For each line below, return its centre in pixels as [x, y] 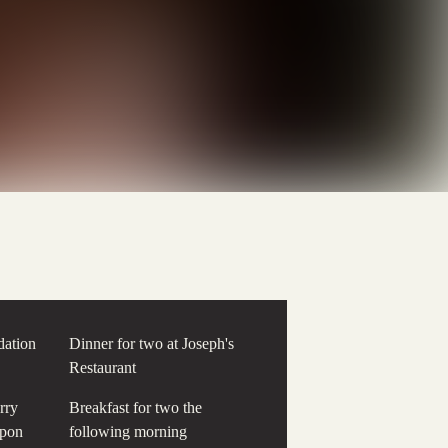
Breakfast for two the [135, 407]
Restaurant [102, 367]
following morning [128, 431]
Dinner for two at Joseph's [151, 343]
